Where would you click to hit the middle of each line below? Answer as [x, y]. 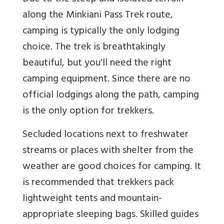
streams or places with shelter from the [108, 151]
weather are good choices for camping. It [112, 167]
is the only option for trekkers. [88, 112]
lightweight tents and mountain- [92, 199]
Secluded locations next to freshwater [105, 135]
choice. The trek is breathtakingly [94, 48]
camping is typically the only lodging [101, 32]
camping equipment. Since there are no [106, 80]
